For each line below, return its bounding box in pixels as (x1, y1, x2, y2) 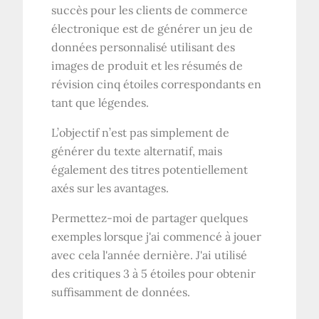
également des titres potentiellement (51, 162, 249, 177)
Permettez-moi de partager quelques (51, 210, 249, 225)
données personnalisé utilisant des (51, 39, 236, 54)
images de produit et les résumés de (51, 58, 244, 73)
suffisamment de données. (51, 284, 191, 299)
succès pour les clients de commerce (51, 2, 249, 17)
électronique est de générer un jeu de (51, 21, 253, 36)
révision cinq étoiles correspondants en (51, 76, 262, 91)
